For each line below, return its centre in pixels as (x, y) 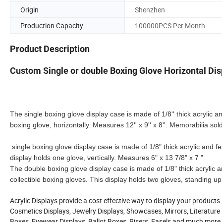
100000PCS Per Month (170, 25)
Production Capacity (52, 25)
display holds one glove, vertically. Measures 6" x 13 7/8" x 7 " (107, 158)
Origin (29, 9)
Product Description (50, 49)
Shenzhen (150, 9)
